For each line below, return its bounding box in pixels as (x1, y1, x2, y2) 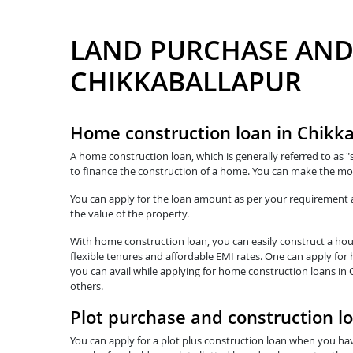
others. (70, 278, 103, 293)
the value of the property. (70, 206, 189, 221)
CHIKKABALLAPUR (70, 62, 302, 99)
